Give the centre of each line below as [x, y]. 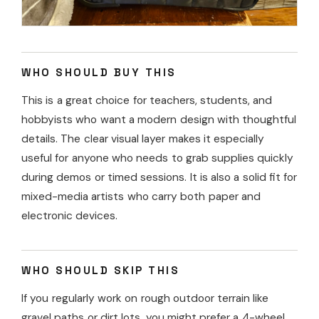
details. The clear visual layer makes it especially [143, 138]
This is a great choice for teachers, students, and [147, 100]
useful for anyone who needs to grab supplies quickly [158, 158]
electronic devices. [70, 215]
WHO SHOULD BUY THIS [99, 72]
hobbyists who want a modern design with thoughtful [159, 119]
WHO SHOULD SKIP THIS [100, 270]
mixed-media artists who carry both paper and [141, 196]
